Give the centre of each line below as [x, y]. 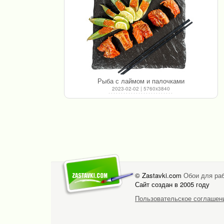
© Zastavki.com [159, 175]
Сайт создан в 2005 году [172, 184]
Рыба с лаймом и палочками [141, 80]
